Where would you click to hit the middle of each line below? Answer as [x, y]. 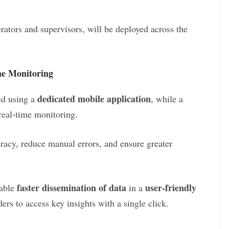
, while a [167, 98]
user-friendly [171, 187]
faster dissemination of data [72, 187]
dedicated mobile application [94, 98]
